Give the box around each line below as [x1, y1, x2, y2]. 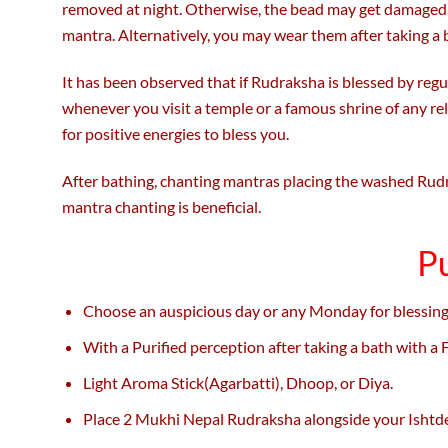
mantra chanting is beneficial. [62, 197, 261, 217]
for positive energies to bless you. [62, 123, 289, 143]
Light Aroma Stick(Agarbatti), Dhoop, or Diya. [83, 372, 394, 392]
